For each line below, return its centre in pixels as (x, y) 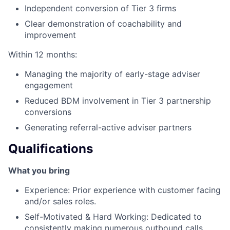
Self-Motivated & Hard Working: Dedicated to (113, 216)
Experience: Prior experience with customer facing (123, 190)
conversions (48, 112)
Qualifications (51, 148)
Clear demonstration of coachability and (103, 23)
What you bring (39, 170)
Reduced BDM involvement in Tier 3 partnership (118, 100)
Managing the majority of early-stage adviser (112, 74)
